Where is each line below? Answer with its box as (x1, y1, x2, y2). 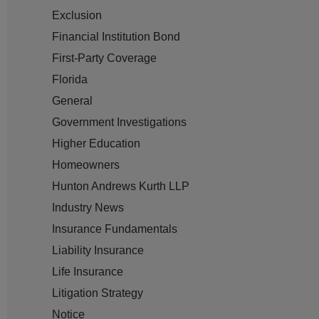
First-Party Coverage (52, 51, 157, 64)
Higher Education (52, 137, 141, 150)
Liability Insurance (52, 244, 145, 256)
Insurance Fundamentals (52, 222, 178, 235)
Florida (52, 73, 88, 85)
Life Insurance (52, 265, 124, 278)
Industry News (52, 201, 125, 214)
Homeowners (52, 158, 120, 171)
